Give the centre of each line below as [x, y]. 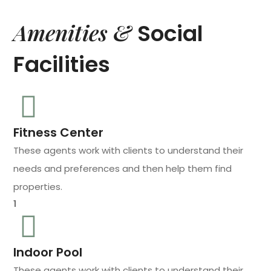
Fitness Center [59, 132]
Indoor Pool [48, 252]
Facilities [62, 64]
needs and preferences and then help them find [123, 168]
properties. [38, 186]
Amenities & [76, 32]
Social [171, 33]
